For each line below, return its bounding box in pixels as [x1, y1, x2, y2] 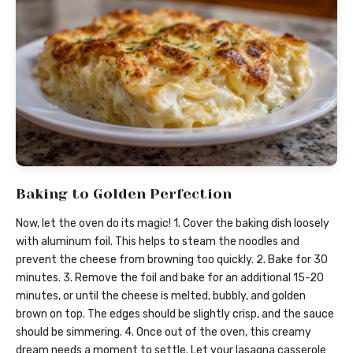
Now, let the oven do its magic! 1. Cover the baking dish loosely [16, 217, 329, 231]
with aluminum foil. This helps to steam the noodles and [16, 235, 299, 249]
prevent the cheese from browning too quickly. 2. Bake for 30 [16, 253, 328, 267]
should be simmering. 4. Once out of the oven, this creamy [16, 325, 311, 340]
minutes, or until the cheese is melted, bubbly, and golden [16, 289, 306, 303]
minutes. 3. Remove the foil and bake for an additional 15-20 [16, 271, 324, 285]
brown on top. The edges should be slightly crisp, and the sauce [16, 307, 334, 321]
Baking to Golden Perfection [16, 186, 232, 203]
